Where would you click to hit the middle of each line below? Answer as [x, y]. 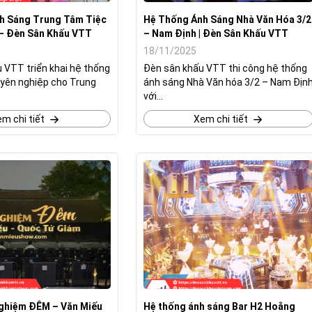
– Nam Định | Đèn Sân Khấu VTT [216, 33]
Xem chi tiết [220, 119]
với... [153, 96]
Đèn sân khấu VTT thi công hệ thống [225, 68]
